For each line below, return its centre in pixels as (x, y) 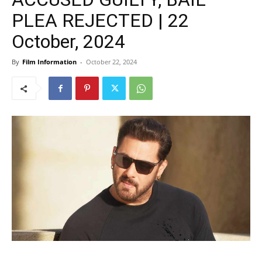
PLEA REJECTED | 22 (100, 20)
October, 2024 (68, 42)
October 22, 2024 (111, 62)
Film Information (49, 62)
